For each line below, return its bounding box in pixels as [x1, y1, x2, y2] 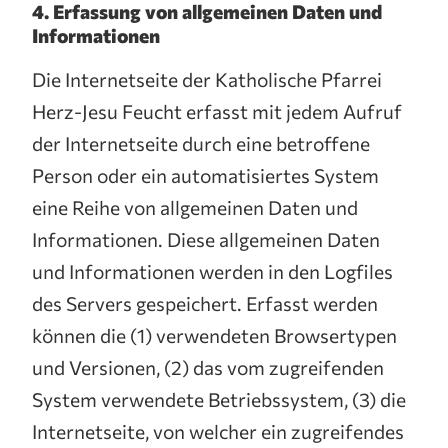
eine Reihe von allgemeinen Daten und [32, 195, 358, 219]
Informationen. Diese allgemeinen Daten [32, 227, 380, 251]
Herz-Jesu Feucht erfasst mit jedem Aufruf [32, 99, 402, 123]
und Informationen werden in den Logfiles [32, 259, 393, 283]
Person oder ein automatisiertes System [32, 163, 379, 187]
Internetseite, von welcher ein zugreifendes [32, 419, 404, 443]
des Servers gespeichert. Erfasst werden [32, 291, 378, 315]
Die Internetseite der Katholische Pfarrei [32, 67, 382, 91]
